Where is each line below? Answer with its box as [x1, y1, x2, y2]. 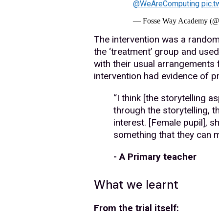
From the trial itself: [94, 202, 179, 214]
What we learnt [94, 176, 178, 192]
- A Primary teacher [113, 151, 197, 162]
